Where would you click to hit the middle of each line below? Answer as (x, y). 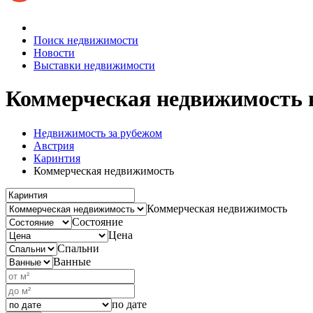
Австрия (54, 145)
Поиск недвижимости (86, 40)
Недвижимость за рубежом (98, 133)
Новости (54, 52)
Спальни (78, 248)
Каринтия (57, 158)
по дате (129, 304)
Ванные (72, 262)
